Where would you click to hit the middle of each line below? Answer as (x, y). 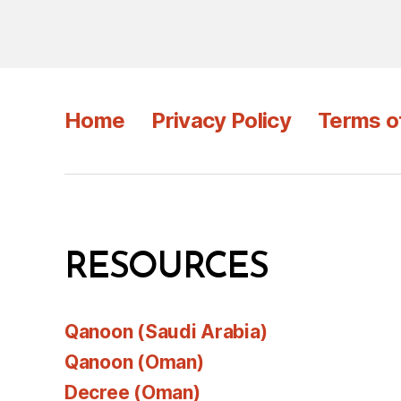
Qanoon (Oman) (134, 362)
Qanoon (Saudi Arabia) (166, 332)
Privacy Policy (222, 120)
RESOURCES (166, 269)
